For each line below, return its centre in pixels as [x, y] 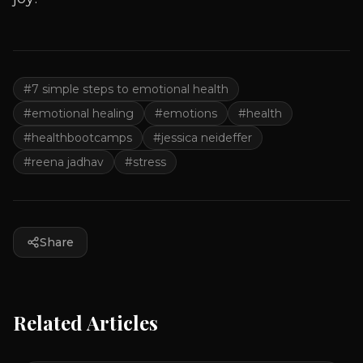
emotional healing [83, 113]
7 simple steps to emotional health [130, 89]
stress [149, 162]
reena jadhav [68, 162]
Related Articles [85, 322]
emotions [190, 113]
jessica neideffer [207, 137]
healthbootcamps [82, 137]
